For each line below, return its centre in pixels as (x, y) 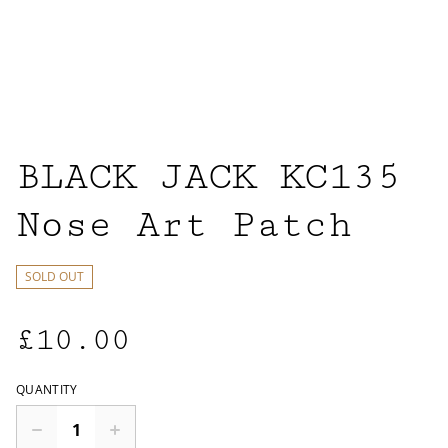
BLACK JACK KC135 (208, 177)
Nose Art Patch (184, 225)
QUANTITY (47, 389)
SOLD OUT (54, 276)
